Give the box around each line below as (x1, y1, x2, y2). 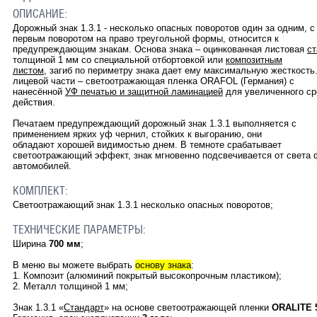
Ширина (12, 238, 49, 250)
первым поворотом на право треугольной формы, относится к (12, 33, 279, 45)
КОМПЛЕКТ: (12, 184, 71, 198)
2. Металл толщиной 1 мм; (12, 281, 131, 292)
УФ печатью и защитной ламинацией (64, 86, 223, 98)
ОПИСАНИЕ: (12, 7, 70, 21)
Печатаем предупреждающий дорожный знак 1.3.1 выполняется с (12, 118, 296, 129)
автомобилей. (12, 161, 71, 172)
